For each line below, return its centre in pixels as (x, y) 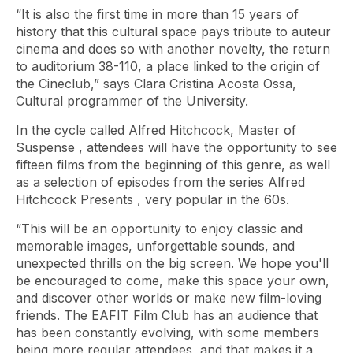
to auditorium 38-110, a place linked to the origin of (168, 66)
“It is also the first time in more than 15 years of (157, 14)
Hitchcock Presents (74, 199)
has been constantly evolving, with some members (167, 333)
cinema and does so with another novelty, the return (173, 49)
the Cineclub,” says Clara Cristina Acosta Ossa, (156, 84)
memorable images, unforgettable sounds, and (155, 246)
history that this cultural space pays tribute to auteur (173, 32)
